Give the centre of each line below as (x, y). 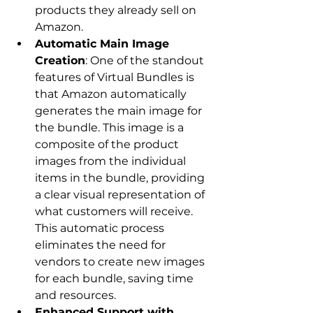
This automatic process (101, 228)
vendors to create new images (121, 262)
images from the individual (112, 161)
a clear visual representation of (121, 195)
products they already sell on (117, 10)
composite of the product (108, 145)
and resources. (75, 296)
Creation (60, 61)
